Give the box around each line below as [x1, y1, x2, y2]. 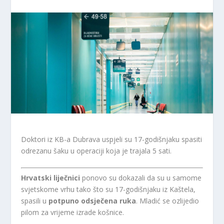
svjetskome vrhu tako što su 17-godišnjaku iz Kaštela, [21, 184, 196, 194]
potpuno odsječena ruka [48, 195, 136, 205]
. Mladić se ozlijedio [136, 195, 199, 205]
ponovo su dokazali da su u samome [80, 172, 202, 182]
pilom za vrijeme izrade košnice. [21, 207, 124, 217]
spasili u [21, 195, 49, 205]
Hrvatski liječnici [21, 172, 80, 182]
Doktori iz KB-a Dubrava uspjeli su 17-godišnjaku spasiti [21, 134, 202, 144]
